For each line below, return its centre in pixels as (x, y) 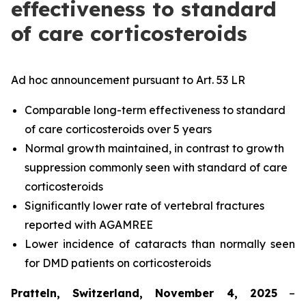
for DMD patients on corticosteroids (118, 263)
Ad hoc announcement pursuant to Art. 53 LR (128, 80)
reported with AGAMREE (89, 225)
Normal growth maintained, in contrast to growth (154, 148)
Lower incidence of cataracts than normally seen (160, 244)
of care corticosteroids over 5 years (118, 129)
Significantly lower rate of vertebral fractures (144, 206)
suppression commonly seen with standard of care (156, 167)
